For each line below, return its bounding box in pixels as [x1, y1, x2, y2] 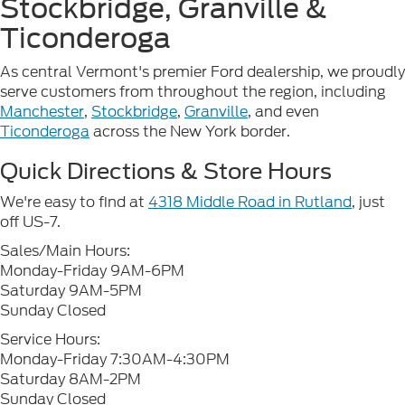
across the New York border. [89, 120, 290, 142]
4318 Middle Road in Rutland [148, 191, 352, 212]
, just [352, 191, 385, 212]
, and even [248, 100, 319, 122]
